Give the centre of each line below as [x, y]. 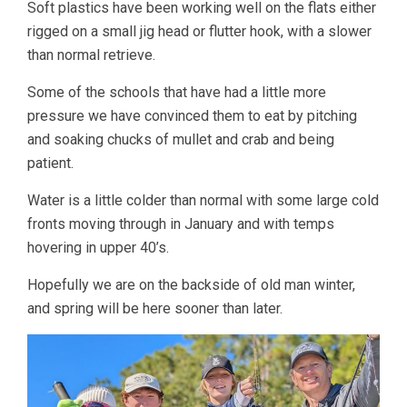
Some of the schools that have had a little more [177, 92]
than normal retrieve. [91, 55]
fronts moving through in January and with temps [181, 223]
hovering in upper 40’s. [98, 247]
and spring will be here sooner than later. [155, 308]
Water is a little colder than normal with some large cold [203, 200]
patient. [50, 163]
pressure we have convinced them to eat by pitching [192, 115]
